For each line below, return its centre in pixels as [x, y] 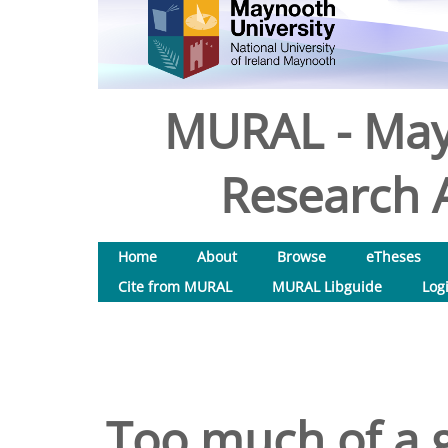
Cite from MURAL [175, 286]
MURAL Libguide [327, 286]
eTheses [393, 256]
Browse [301, 256]
